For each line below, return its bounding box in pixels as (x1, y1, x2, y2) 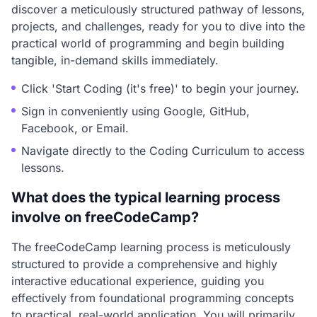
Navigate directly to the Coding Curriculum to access (21, 144, 304, 158)
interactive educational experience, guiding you (11, 274, 264, 288)
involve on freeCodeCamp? (11, 209, 199, 226)
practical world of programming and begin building (11, 36, 284, 50)
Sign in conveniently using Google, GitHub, (21, 104, 250, 118)
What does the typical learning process (11, 189, 280, 206)
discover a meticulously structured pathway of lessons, (11, 2, 305, 16)
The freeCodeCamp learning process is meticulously (11, 240, 291, 254)
